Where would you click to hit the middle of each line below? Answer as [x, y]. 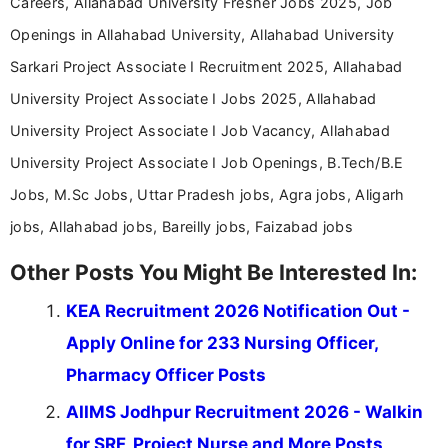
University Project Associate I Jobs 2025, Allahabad [193, 99]
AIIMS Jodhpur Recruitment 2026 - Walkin [244, 412]
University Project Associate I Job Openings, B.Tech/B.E [207, 163]
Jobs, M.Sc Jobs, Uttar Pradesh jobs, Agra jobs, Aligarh [207, 195]
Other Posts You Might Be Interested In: [213, 272]
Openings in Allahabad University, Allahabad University [202, 35]
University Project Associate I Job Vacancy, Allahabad [200, 131]
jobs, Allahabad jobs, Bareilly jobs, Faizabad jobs [182, 227]
